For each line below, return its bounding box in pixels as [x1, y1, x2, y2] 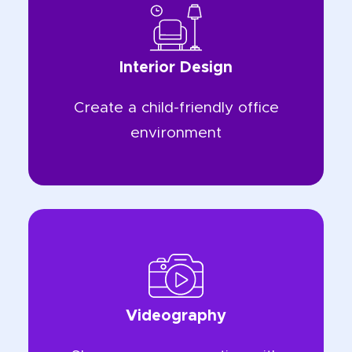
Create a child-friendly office [73, 101, 279, 116]
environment [130, 126, 222, 141]
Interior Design [119, 60, 233, 76]
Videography [126, 308, 226, 324]
